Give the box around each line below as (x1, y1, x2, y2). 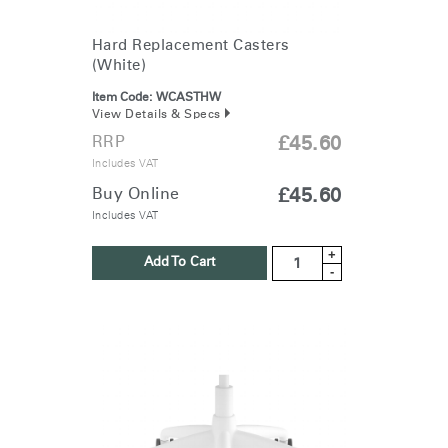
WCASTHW (155, 92, 221, 105)
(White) (91, 58, 146, 74)
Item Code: (91, 92, 152, 105)
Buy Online (91, 186, 180, 203)
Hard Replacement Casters (91, 38, 290, 54)
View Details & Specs (91, 109, 221, 122)
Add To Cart (143, 256, 215, 270)
